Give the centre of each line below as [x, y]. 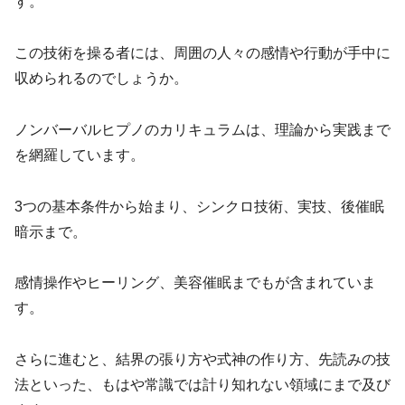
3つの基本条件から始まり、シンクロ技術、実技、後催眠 [199, 206]
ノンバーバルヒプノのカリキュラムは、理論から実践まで [202, 129]
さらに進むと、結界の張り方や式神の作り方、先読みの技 [202, 360]
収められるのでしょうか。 [101, 78]
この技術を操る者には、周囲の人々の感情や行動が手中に [202, 52]
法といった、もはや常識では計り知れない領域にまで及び [202, 385]
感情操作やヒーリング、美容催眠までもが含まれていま [195, 283]
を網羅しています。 [80, 155]
